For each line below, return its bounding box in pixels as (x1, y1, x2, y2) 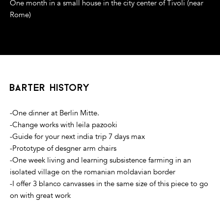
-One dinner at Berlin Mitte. (10, 108, 99, 118)
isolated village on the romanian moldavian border (10, 166, 175, 177)
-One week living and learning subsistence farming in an (10, 155, 191, 165)
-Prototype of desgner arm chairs (10, 143, 116, 153)
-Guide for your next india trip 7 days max (10, 131, 145, 141)
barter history (10, 83, 90, 93)
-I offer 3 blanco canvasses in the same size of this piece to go (10, 178, 208, 189)
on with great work (10, 190, 71, 200)
